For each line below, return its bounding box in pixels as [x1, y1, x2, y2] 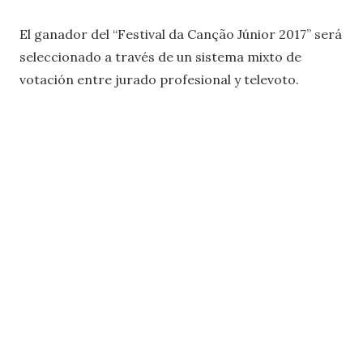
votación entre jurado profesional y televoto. [19, 70, 299, 88]
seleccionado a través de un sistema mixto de [19, 48, 301, 65]
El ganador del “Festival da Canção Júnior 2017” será [19, 25, 342, 42]
